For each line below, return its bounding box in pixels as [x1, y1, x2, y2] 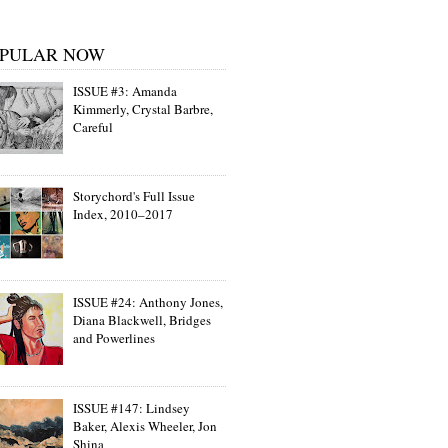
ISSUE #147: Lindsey [73, 398, 191, 417]
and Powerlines [73, 328, 156, 347]
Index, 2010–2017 [73, 205, 174, 224]
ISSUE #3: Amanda [73, 81, 178, 100]
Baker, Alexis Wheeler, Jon [73, 416, 218, 435]
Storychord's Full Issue [73, 187, 196, 206]
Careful [73, 117, 114, 136]
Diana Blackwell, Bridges [73, 310, 212, 329]
